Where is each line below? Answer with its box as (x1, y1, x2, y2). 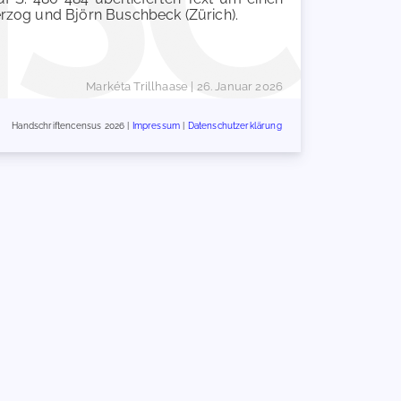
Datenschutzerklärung (187, 120, 282, 131)
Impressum (132, 120, 181, 131)
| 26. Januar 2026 (188, 80, 283, 93)
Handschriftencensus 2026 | (12, 120, 132, 131)
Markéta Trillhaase (86, 80, 189, 93)
